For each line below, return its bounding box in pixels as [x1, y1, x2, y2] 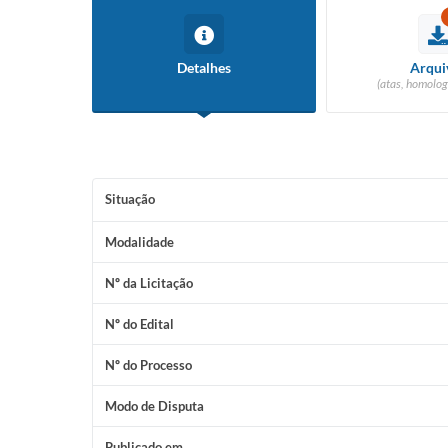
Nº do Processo [105, 357, 192, 373]
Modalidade [105, 234, 174, 250]
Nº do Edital [105, 316, 174, 332]
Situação [105, 191, 155, 207]
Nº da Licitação [105, 275, 193, 291]
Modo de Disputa [105, 398, 204, 414]
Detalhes [177, 59, 231, 76]
